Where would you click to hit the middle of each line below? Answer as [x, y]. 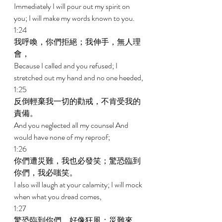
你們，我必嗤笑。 [46, 173]
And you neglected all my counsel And [72, 125]
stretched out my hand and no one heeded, [79, 78]
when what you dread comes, [58, 196]
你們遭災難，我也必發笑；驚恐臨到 [77, 161]
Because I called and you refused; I [66, 66]
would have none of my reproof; [63, 137]
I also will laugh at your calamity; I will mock [79, 185]
